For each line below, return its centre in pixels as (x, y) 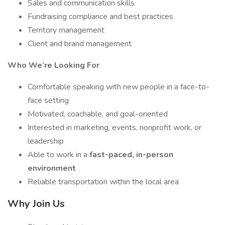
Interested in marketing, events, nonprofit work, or (115, 128)
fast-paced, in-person (131, 155)
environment (52, 168)
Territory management (66, 30)
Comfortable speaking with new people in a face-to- (119, 87)
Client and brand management (80, 44)
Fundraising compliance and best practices (100, 17)
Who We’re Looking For (53, 65)
